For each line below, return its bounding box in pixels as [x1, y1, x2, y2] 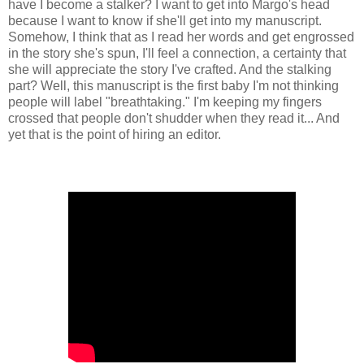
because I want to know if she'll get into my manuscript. [8, 14, 322, 28]
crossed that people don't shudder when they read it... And [8, 111, 340, 126]
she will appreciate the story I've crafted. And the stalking [8, 63, 331, 77]
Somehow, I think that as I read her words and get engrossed [8, 30, 354, 45]
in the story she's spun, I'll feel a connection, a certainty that [8, 46, 346, 61]
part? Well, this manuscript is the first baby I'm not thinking [8, 79, 339, 93]
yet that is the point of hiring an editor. [8, 128, 221, 142]
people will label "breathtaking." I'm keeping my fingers [8, 95, 322, 110]
